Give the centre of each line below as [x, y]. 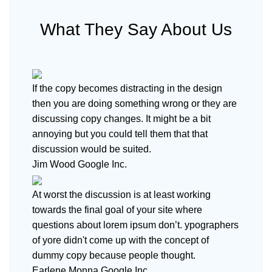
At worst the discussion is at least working [122, 195]
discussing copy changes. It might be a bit [122, 119]
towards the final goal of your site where [117, 210]
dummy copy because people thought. [114, 256]
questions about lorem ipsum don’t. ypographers [136, 225]
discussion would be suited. [92, 149]
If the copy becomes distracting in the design [127, 89]
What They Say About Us [136, 30]
